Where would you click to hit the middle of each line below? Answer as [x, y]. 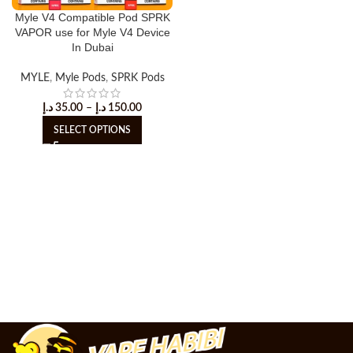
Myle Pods [80, 78]
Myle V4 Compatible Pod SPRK [92, 17]
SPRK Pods [137, 78]
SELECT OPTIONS [92, 130]
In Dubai [92, 47]
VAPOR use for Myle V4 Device [92, 32]
